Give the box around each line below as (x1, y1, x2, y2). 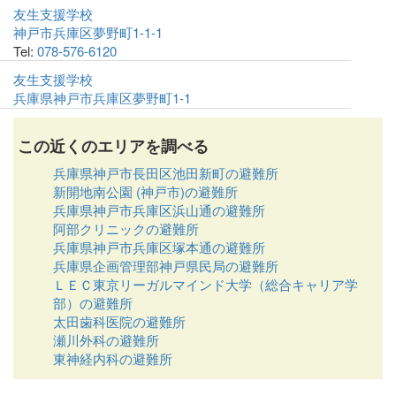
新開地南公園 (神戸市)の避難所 (53, 182, 238, 201)
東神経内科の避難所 (53, 349, 172, 368)
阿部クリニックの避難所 (53, 219, 199, 238)
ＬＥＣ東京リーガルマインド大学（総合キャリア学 (53, 275, 358, 293)
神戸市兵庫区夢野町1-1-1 (13, 23, 163, 42)
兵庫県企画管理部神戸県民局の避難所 (53, 256, 278, 275)
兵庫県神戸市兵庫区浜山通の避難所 (53, 201, 265, 219)
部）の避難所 (53, 293, 133, 312)
